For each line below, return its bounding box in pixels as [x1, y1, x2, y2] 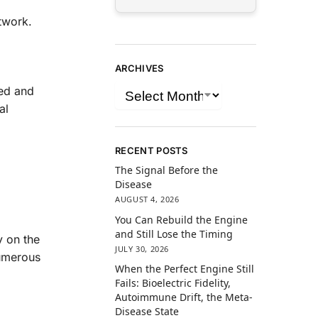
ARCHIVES [115, 62, 164, 74]
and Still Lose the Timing [115, 226, 234, 241]
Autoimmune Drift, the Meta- [115, 290, 253, 304]
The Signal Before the [115, 163, 219, 177]
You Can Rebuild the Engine [115, 212, 248, 226]
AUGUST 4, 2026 [115, 194, 180, 205]
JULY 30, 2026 [115, 243, 169, 254]
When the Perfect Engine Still [115, 261, 255, 275]
